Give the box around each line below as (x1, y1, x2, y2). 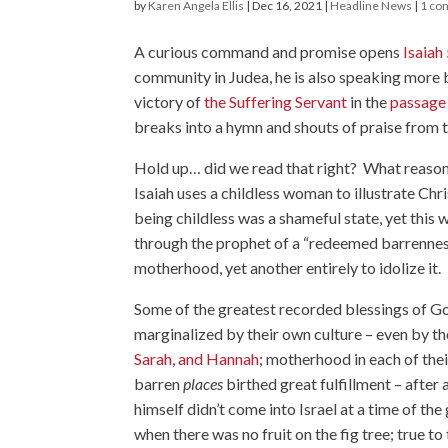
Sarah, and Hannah (134, 349, 260, 369)
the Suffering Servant (204, 92, 348, 112)
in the (347, 92, 391, 112)
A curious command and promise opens (134, 42, 404, 62)
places (183, 374, 227, 394)
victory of (134, 92, 205, 112)
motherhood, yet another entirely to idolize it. (134, 258, 442, 278)
